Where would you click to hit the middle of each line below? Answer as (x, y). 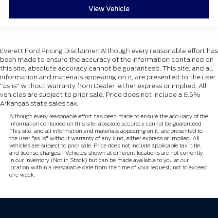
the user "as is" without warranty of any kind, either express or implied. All (104, 138)
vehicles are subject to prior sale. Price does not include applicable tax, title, (105, 146)
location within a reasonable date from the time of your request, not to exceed (108, 168)
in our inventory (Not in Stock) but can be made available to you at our (99, 160)
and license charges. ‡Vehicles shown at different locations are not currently (106, 153)
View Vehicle (109, 9)
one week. (22, 175)
